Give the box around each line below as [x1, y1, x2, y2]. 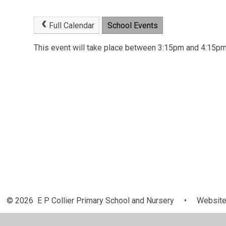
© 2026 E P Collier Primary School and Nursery [6, 195, 176, 205]
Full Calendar [48, 21, 94, 30]
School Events [107, 21, 158, 30]
